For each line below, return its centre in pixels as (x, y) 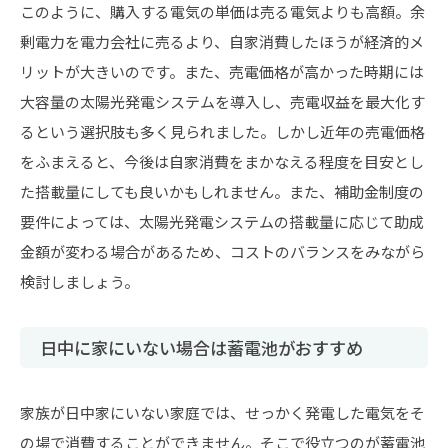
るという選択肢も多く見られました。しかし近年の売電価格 (222, 131)
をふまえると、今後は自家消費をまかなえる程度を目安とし (222, 161)
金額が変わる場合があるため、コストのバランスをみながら (222, 251)
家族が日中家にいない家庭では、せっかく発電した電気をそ (222, 412)
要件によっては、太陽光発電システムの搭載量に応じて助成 (222, 221)
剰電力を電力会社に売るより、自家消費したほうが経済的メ (222, 41)
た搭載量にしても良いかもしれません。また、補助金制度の (222, 191)
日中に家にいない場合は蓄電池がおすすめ (201, 347)
